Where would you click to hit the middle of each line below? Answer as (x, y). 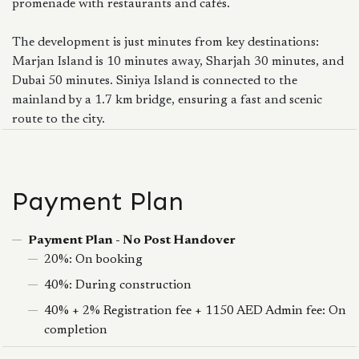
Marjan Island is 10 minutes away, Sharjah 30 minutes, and (178, 62)
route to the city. (58, 119)
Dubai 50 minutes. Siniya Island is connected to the (155, 81)
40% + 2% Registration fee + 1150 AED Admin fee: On (195, 311)
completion (76, 330)
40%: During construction (118, 285)
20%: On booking (93, 260)
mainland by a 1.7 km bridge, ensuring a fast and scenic (167, 100)
